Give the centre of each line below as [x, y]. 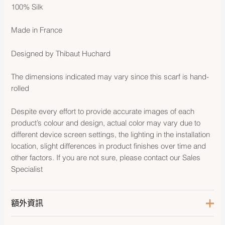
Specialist [27, 170]
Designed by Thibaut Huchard [61, 53]
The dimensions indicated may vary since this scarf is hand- [110, 77]
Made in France [37, 30]
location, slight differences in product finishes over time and [109, 146]
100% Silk [27, 7]
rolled [20, 89]
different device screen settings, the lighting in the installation [111, 135]
